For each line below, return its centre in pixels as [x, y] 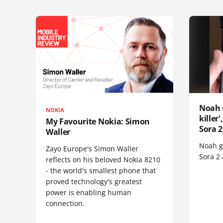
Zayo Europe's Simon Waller [92, 149]
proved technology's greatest [94, 181]
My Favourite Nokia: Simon [98, 121]
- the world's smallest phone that [101, 170]
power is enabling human [89, 192]
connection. [65, 203]
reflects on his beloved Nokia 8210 [103, 160]
